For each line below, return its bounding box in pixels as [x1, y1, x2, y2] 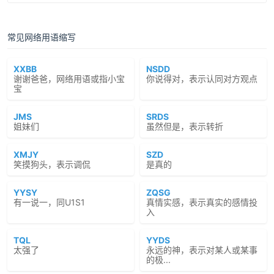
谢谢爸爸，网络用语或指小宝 [13, 73, 125, 84]
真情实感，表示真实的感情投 [146, 197, 257, 207]
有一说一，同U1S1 [13, 197, 85, 207]
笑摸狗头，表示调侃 [13, 159, 91, 169]
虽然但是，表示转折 [146, 121, 223, 131]
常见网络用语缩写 [7, 32, 76, 42]
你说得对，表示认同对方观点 [146, 73, 257, 84]
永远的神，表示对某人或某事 [146, 245, 257, 255]
